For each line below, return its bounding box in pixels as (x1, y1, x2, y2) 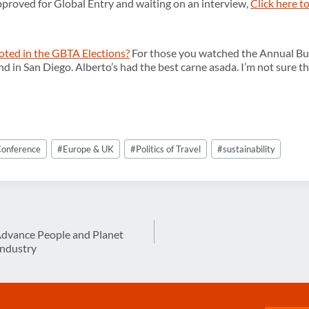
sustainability (222, 143, 275, 154)
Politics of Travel (135, 143, 201, 154)
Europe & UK (63, 143, 114, 154)
